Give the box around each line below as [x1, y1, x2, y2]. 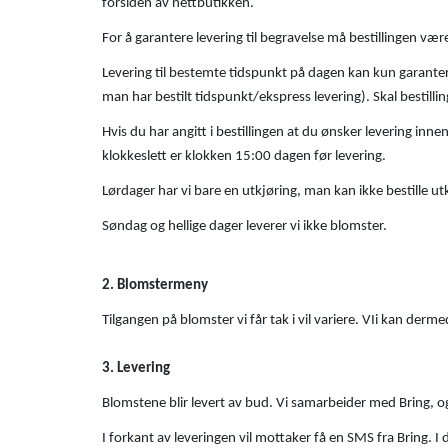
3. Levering [102, 360, 170, 376]
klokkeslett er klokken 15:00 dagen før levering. [102, 148, 386, 164]
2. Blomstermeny [102, 277, 208, 293]
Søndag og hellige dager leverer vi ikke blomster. [102, 218, 390, 234]
